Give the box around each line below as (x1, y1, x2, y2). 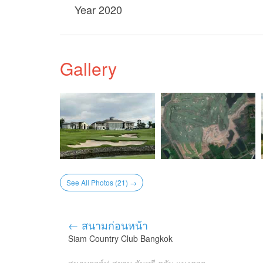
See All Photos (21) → (66, 177, 137, 188)
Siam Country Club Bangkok (68, 232, 173, 245)
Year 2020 (75, 2, 122, 17)
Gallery (60, 56, 117, 81)
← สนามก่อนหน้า (68, 217, 148, 233)
